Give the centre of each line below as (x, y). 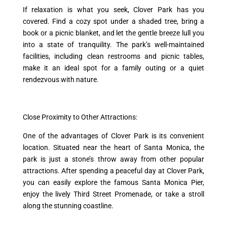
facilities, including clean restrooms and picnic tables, (113, 56)
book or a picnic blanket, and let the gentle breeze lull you (113, 33)
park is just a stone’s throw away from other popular (113, 159)
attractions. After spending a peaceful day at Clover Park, (113, 171)
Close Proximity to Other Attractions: (80, 117)
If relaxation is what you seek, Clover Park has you (113, 9)
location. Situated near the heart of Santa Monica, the (113, 147)
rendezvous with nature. (61, 79)
